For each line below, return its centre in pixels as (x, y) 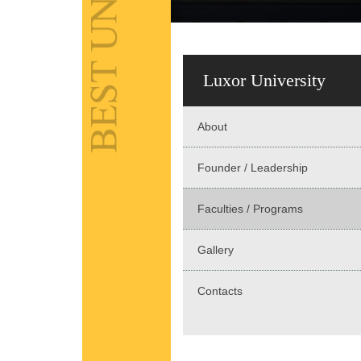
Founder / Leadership (253, 168)
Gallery (216, 250)
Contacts (220, 291)
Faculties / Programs (250, 209)
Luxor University (264, 81)
